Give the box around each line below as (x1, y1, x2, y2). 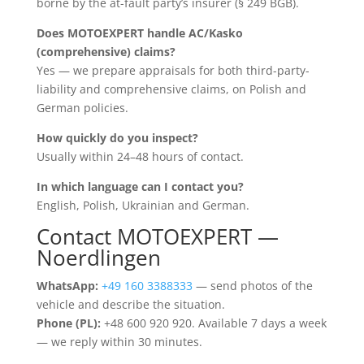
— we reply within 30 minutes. (36, 333, 202, 349)
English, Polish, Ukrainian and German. (36, 197, 249, 213)
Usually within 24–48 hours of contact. (36, 148, 244, 164)
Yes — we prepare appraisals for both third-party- (36, 62, 310, 78)
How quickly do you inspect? (36, 129, 198, 145)
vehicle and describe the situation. (36, 296, 225, 312)
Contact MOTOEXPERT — (36, 221, 279, 251)
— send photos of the (192, 277, 313, 293)
